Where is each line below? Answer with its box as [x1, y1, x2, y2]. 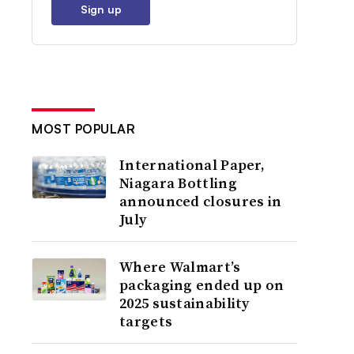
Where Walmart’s [119, 257, 241, 277]
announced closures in [119, 191, 282, 211]
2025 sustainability [119, 293, 250, 313]
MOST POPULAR [32, 121, 136, 137]
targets [119, 311, 173, 331]
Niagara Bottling [119, 173, 237, 193]
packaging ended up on [119, 275, 284, 295]
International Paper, [119, 155, 265, 175]
